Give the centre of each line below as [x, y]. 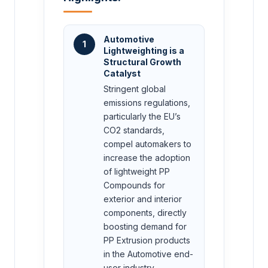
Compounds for [134, 185]
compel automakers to [147, 144]
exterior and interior [143, 199]
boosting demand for [145, 226]
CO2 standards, [134, 130]
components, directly [145, 212]
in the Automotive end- [148, 254]
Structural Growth [142, 62]
